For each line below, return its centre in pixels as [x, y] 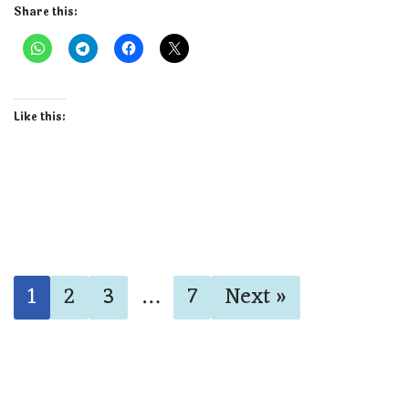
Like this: [40, 117]
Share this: [46, 12]
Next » [256, 298]
